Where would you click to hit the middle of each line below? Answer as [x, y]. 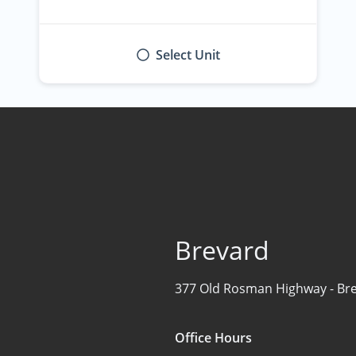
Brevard [222, 250]
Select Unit [188, 54]
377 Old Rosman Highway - [256, 288]
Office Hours [213, 337]
